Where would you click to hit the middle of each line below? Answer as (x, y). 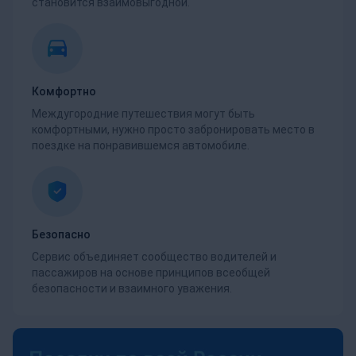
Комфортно (64, 91)
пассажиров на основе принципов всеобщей (151, 273)
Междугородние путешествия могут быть (143, 114)
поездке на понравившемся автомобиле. (141, 145)
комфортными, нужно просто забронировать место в (173, 130)
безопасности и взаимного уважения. (132, 288)
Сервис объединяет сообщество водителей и (154, 257)
